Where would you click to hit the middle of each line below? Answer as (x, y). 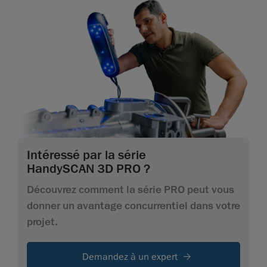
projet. (42, 221)
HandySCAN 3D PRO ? (89, 168)
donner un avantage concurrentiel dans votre (133, 205)
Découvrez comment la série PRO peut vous (131, 189)
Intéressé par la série (86, 155)
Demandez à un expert (130, 257)
